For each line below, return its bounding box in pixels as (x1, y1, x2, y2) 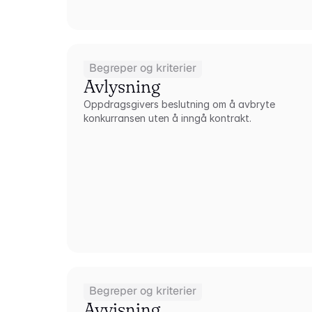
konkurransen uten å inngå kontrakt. (84, 112, 252, 124)
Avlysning (84, 75, 161, 97)
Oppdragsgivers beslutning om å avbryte (84, 98, 276, 110)
